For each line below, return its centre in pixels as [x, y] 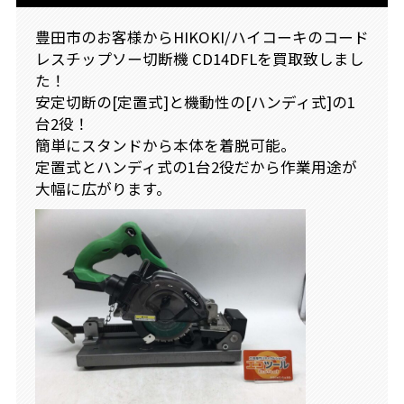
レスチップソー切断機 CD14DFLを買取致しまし [199, 58]
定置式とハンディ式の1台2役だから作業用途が [196, 166]
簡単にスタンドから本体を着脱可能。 [165, 145]
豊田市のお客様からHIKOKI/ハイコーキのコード [202, 37]
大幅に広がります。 [103, 188]
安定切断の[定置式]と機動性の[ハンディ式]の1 [195, 101]
